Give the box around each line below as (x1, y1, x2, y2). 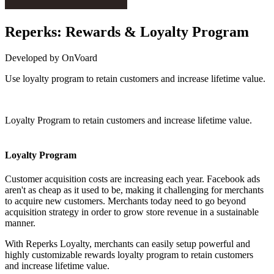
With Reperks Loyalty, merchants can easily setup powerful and (5, 239, 250, 250)
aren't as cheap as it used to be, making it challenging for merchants (5, 185, 264, 196)
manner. (5, 218, 35, 229)
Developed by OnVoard (5, 52, 97, 63)
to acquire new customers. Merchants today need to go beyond (5, 196, 246, 207)
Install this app (109, 94, 165, 105)
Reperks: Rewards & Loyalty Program (5, 23, 249, 40)
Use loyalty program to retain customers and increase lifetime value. (5, 73, 265, 84)
